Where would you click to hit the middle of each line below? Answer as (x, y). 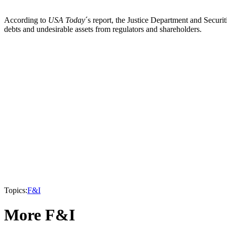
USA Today (67, 20)
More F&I (40, 215)
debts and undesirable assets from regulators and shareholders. (103, 29)
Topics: (16, 190)
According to (26, 20)
